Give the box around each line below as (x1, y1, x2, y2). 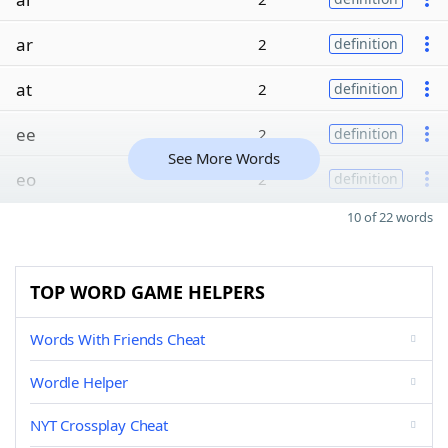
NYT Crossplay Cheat (30, 415, 168, 435)
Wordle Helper (30, 372, 128, 392)
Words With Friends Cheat (30, 329, 206, 349)
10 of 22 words (347, 208, 433, 226)
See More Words (168, 148, 280, 168)
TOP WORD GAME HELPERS (30, 280, 265, 304)
